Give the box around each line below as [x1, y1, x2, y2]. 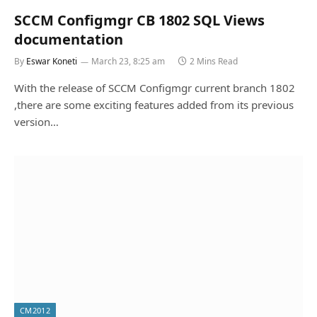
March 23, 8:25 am [91, 55, 165, 67]
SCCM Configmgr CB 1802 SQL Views [14, 11, 265, 30]
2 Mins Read [190, 55, 238, 67]
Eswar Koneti [26, 55, 77, 67]
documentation [14, 30, 123, 49]
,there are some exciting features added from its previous [14, 98, 294, 112]
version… [14, 115, 59, 129]
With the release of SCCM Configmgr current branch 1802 [14, 81, 295, 95]
